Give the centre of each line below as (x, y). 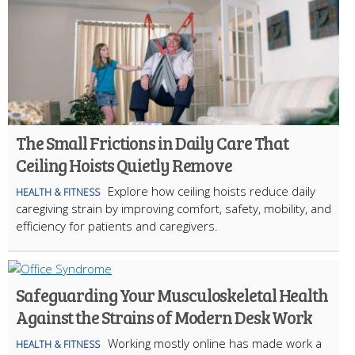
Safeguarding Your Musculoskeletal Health (172, 294)
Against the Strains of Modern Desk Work (164, 317)
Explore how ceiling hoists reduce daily (212, 191)
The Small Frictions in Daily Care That (153, 142)
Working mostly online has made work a (215, 343)
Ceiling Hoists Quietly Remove (124, 164)
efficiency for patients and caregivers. (117, 225)
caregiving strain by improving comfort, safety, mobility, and (174, 208)
